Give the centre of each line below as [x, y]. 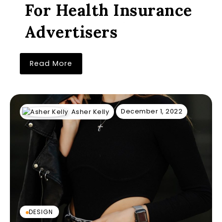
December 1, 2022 [152, 111]
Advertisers [71, 32]
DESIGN [41, 212]
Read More [51, 63]
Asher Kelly [90, 111]
